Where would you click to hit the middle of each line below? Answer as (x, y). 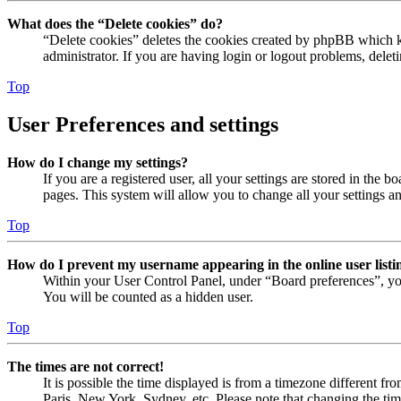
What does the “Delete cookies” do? (115, 24)
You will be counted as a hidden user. (148, 296)
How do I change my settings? (98, 162)
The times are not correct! (85, 366)
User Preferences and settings (143, 124)
